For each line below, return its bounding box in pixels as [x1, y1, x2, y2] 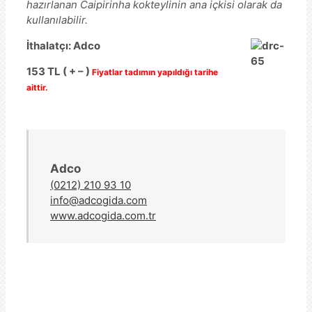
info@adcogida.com [50, 194, 147, 207]
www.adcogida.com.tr [50, 209, 156, 222]
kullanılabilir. [26, 13, 88, 26]
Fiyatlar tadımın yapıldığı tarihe [92, 67, 218, 77]
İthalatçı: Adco [26, 39, 100, 52]
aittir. [26, 82, 48, 93]
